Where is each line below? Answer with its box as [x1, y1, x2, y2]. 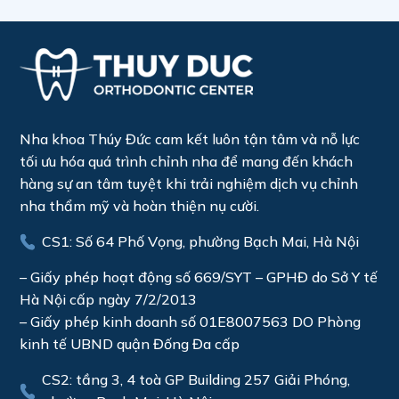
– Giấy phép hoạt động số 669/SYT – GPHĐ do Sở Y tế [20, 268, 379, 287]
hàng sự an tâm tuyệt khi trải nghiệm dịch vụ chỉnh [20, 175, 359, 193]
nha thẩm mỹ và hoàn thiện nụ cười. [20, 197, 260, 216]
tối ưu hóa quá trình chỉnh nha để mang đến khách [20, 152, 354, 171]
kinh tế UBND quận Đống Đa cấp [20, 335, 240, 354]
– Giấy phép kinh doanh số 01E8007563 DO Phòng [20, 313, 362, 331]
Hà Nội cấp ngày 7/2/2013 [20, 290, 198, 309]
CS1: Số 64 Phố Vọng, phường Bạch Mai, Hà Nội [42, 232, 360, 251]
